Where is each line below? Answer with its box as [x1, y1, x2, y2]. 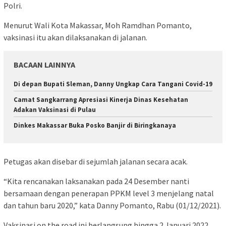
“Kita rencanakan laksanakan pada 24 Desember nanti [4, 176, 189, 186]
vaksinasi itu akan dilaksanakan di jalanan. [4, 32, 147, 43]
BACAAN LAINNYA [14, 60, 75, 70]
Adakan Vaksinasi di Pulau [14, 105, 96, 115]
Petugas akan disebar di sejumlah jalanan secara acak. [4, 156, 188, 166]
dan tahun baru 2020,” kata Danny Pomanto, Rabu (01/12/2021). [4, 200, 221, 210]
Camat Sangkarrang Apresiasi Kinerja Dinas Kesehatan [14, 95, 188, 104]
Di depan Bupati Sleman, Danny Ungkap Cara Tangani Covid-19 [14, 80, 212, 89]
